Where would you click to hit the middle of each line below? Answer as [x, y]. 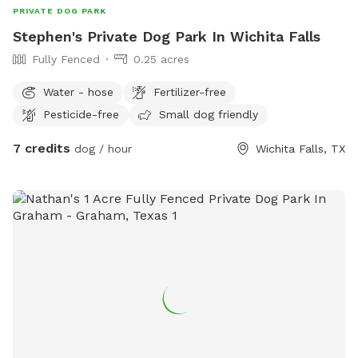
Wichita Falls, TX [300, 149]
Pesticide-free [81, 114]
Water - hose [78, 91]
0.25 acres [161, 60]
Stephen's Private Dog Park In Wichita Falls [167, 37]
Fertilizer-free [190, 91]
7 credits [42, 149]
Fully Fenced [66, 60]
